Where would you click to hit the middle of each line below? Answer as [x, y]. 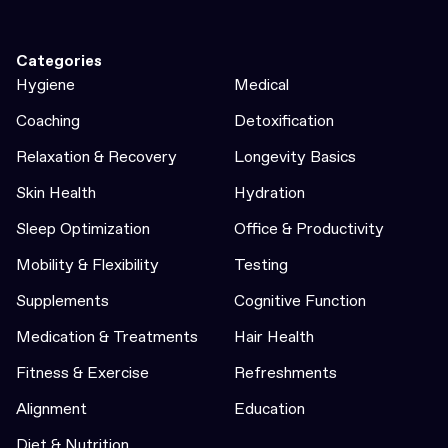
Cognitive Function [300, 300]
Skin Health [56, 192]
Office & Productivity [309, 228]
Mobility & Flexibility [87, 264]
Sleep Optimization [83, 228]
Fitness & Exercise [82, 372]
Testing [261, 264]
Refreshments [285, 372]
